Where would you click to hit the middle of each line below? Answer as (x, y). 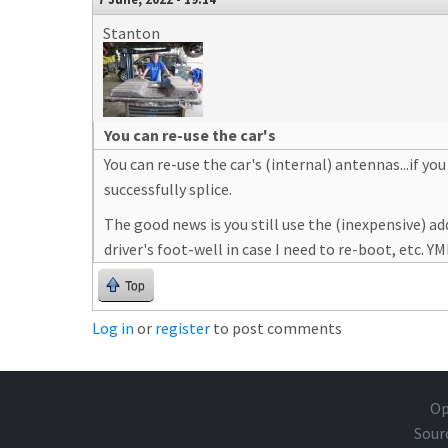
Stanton (131, 33)
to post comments (276, 328)
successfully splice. (168, 189)
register (182, 328)
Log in (113, 328)
